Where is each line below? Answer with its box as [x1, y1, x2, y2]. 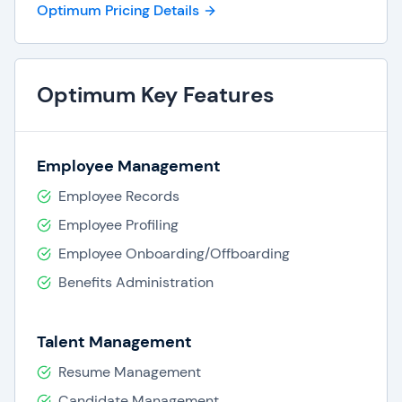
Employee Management [37, 155, 221, 177]
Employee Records [58, 187, 179, 205]
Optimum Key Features [37, 81, 275, 109]
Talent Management [37, 331, 192, 353]
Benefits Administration [58, 273, 214, 292]
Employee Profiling [58, 215, 179, 234]
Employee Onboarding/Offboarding [58, 244, 290, 263]
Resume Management [58, 363, 201, 381]
